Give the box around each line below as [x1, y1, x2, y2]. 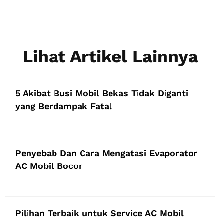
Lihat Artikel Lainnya [22, 46, 198, 67]
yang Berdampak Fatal [15, 100, 112, 111]
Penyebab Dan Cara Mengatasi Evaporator [15, 147, 197, 158]
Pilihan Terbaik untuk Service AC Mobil [15, 207, 184, 218]
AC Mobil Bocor [15, 160, 82, 171]
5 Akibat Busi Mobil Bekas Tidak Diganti [15, 87, 188, 98]
